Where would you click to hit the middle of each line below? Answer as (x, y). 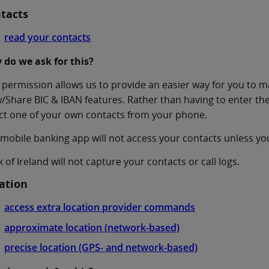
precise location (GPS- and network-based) (101, 248)
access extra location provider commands (100, 207)
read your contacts (48, 37)
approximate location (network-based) (92, 227)
